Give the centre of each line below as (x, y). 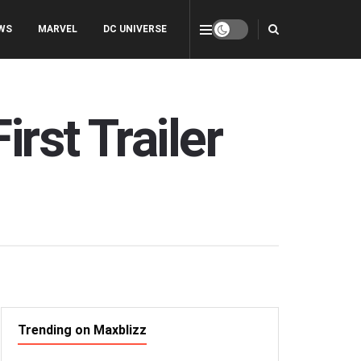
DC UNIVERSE (135, 29)
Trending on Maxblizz (82, 330)
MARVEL (58, 29)
